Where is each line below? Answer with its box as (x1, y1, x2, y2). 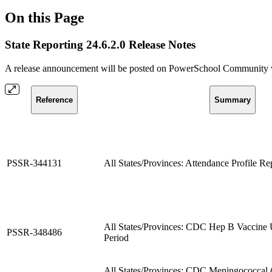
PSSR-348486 (7, 226, 62, 237)
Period (104, 232, 129, 243)
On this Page (5, 9, 84, 25)
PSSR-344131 (7, 157, 62, 168)
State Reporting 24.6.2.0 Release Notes (5, 38, 195, 51)
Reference (35, 95, 73, 104)
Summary (214, 95, 251, 104)
